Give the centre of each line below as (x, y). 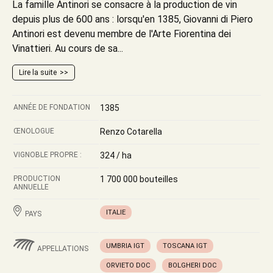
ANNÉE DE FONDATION (52, 107)
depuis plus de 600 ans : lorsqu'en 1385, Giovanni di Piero (133, 19)
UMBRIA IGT (125, 246)
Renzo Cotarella (131, 132)
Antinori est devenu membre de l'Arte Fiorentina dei (122, 34)
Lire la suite (38, 73)
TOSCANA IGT (185, 246)
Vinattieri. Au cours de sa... (68, 48)
